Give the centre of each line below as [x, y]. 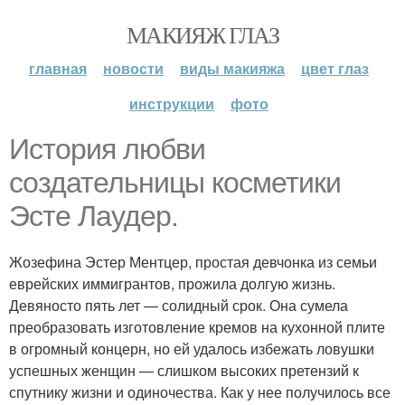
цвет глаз [335, 68]
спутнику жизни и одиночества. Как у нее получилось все [200, 392]
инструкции [172, 104]
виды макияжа [232, 68]
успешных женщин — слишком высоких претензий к [184, 370]
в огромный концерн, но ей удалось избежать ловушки [192, 348]
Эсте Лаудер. [94, 216]
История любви [107, 149]
